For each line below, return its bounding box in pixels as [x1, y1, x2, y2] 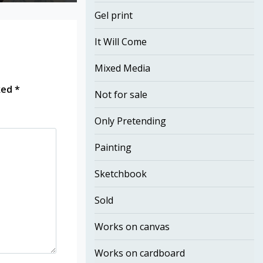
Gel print [94, 9, 133, 22]
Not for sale [94, 88, 147, 101]
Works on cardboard [94, 247, 185, 259]
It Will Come [94, 35, 147, 48]
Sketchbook [94, 167, 147, 180]
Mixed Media [94, 62, 150, 75]
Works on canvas [94, 220, 170, 233]
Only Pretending [94, 114, 166, 127]
